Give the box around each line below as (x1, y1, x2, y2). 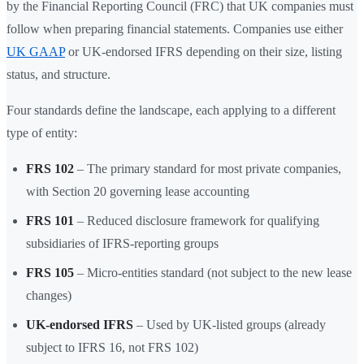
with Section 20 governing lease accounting (26, 184, 249, 199)
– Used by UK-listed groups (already (133, 318, 326, 332)
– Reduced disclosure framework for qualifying (74, 214, 319, 228)
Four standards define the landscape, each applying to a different (6, 103, 336, 118)
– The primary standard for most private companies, (74, 162, 341, 176)
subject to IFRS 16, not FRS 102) (26, 340, 198, 355)
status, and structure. (6, 67, 110, 82)
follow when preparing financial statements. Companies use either (6, 22, 343, 37)
